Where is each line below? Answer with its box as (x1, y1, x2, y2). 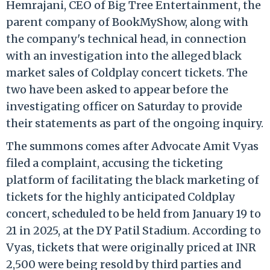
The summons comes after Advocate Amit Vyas (6, 139, 259, 153)
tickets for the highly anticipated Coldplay (6, 189, 235, 204)
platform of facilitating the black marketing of (6, 172, 259, 187)
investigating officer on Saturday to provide (6, 99, 242, 113)
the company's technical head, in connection (6, 31, 246, 46)
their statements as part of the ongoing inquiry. (6, 116, 263, 130)
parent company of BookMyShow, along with (6, 14, 248, 29)
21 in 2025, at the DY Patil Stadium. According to (6, 223, 261, 237)
